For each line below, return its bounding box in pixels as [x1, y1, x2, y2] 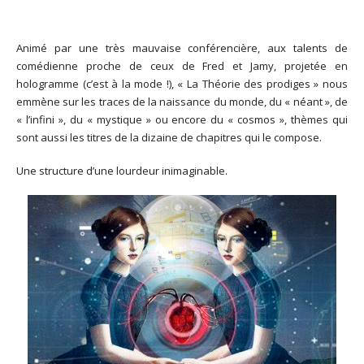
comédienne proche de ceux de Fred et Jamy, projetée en [16, 58, 348, 74]
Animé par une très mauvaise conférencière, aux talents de [16, 41, 348, 56]
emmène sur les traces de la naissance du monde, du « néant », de [16, 94, 348, 110]
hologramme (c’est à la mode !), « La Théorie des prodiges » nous [16, 76, 348, 92]
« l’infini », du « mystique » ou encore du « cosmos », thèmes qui [16, 112, 348, 128]
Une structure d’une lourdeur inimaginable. [16, 162, 227, 178]
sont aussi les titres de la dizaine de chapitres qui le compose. [16, 130, 322, 145]
